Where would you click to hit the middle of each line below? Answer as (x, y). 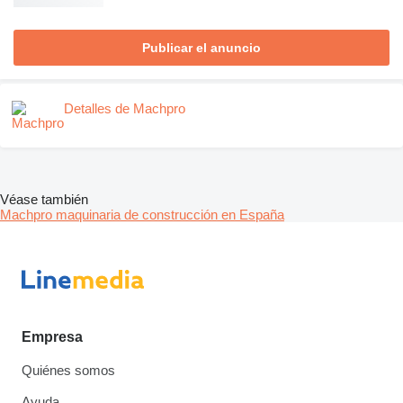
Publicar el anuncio (201, 48)
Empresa (52, 337)
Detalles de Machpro (125, 109)
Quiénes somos (68, 370)
